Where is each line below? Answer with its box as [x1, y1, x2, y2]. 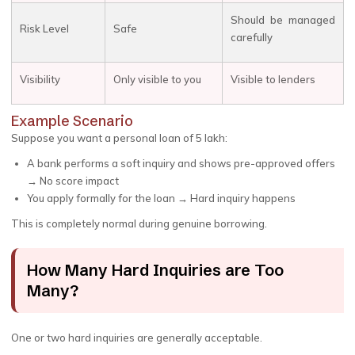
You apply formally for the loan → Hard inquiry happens [27, 192, 296, 204]
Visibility [20, 73, 60, 86]
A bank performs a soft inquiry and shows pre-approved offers [27, 157, 335, 170]
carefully [231, 31, 273, 44]
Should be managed [231, 13, 335, 26]
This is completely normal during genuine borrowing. [11, 217, 267, 230]
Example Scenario [11, 112, 133, 130]
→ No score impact [27, 174, 119, 187]
